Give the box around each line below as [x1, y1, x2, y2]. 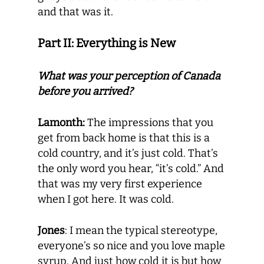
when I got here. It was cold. [38, 193, 174, 206]
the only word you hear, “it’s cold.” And [38, 162, 224, 175]
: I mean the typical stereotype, [65, 224, 217, 237]
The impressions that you [85, 116, 213, 129]
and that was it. [38, 5, 113, 18]
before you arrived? [38, 85, 133, 98]
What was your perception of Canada [38, 70, 220, 82]
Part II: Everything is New [38, 36, 176, 50]
